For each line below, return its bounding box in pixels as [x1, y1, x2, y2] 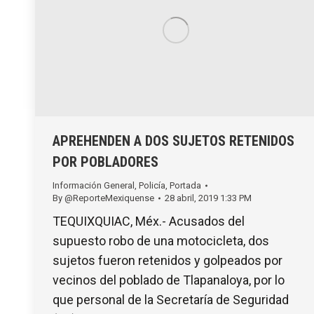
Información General [53, 180, 135, 191]
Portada [170, 180, 201, 191]
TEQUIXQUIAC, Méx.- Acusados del [53, 214, 245, 229]
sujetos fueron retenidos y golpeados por [53, 253, 282, 268]
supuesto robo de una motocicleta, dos [53, 233, 269, 249]
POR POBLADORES [53, 153, 158, 171]
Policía [139, 180, 165, 191]
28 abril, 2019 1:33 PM [165, 193, 252, 204]
